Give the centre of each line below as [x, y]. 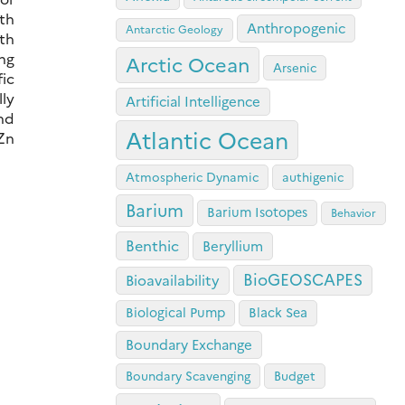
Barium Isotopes [257, 212]
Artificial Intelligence [193, 101]
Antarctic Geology [174, 29]
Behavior [353, 212]
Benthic [152, 245]
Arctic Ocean [188, 64]
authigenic [313, 177]
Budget [295, 376]
